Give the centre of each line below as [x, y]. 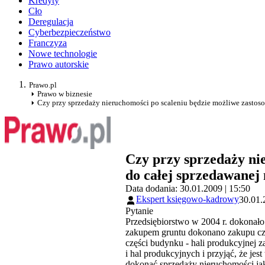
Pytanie [139, 211]
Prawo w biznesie [65, 94]
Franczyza [48, 43]
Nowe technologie [63, 54]
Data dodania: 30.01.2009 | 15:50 [188, 189]
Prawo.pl [43, 85]
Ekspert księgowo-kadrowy [188, 199]
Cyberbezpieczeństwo [70, 33]
